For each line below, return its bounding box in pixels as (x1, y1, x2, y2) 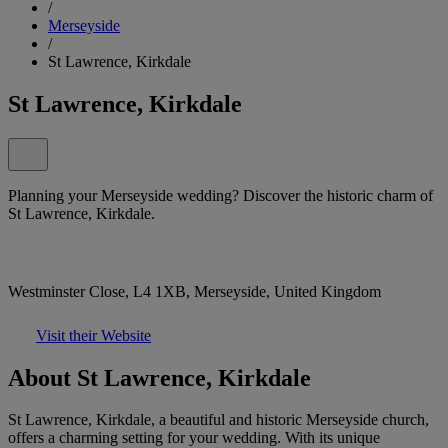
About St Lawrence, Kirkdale (8, 364, 311, 391)
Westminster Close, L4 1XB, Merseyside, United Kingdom (8, 282, 381, 300)
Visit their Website (36, 326, 151, 344)
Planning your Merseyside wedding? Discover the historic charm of (8, 186, 433, 204)
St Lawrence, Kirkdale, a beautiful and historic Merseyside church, (8, 411, 429, 429)
